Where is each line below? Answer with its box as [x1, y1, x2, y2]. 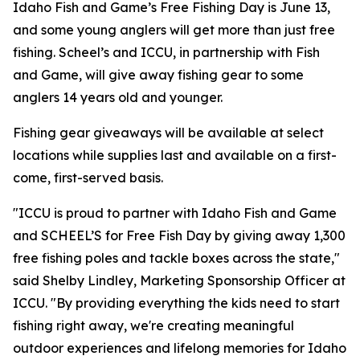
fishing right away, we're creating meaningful [13, 317, 294, 333]
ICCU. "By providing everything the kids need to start [13, 295, 340, 311]
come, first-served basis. [13, 170, 166, 186]
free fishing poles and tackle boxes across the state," [13, 250, 340, 266]
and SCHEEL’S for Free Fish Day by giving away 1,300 [13, 227, 346, 243]
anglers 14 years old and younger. [13, 89, 226, 105]
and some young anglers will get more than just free [13, 22, 335, 38]
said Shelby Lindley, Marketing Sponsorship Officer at [13, 272, 346, 288]
